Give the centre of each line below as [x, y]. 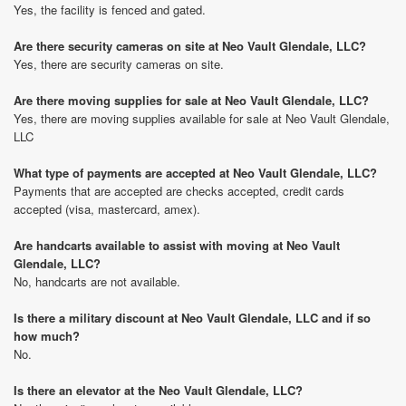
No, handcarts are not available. [97, 281]
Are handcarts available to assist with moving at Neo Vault [177, 245]
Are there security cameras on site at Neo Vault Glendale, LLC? [190, 46]
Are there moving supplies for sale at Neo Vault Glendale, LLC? [191, 100]
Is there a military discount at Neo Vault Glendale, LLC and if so [192, 318]
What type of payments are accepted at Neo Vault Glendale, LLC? [195, 173]
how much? [47, 336]
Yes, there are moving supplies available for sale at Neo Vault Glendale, [202, 118]
